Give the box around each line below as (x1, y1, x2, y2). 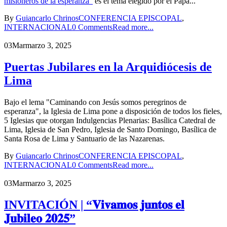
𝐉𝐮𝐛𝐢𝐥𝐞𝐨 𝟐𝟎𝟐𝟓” (4, 211, 75, 225)
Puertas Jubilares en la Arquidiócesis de (4, 60, 212, 73)
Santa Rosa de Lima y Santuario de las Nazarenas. (4, 134, 165, 143)
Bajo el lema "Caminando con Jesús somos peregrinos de (4, 97, 186, 106)
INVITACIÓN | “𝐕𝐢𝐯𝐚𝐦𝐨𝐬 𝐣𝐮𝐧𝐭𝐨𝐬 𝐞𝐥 (4, 198, 184, 211)
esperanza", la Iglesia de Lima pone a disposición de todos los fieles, (4, 106, 222, 116)
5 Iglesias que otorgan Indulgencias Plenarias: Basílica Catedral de (4, 116, 215, 125)
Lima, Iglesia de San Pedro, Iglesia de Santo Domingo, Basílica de (4, 125, 216, 134)
